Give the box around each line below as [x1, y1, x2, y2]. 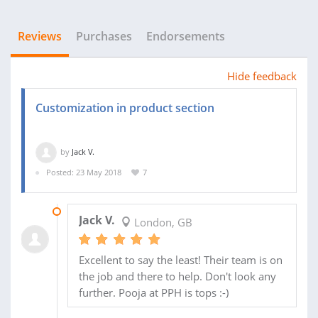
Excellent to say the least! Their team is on [78, 252, 283, 267]
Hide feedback [227, 69, 297, 83]
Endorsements [146, 28, 225, 44]
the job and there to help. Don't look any [78, 268, 276, 283]
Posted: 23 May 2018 [46, 167, 121, 177]
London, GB [131, 214, 192, 229]
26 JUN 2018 [67, 205, 112, 216]
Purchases [76, 28, 132, 44]
